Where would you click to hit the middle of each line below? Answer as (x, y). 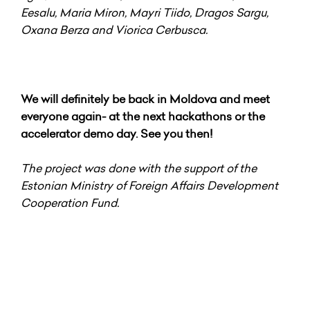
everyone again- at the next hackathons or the (143, 116)
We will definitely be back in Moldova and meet (145, 99)
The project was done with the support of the (139, 168)
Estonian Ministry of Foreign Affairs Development (149, 185)
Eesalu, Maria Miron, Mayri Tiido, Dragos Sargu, (145, 12)
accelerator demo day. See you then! (117, 133)
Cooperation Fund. (70, 202)
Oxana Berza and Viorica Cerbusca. (116, 29)
